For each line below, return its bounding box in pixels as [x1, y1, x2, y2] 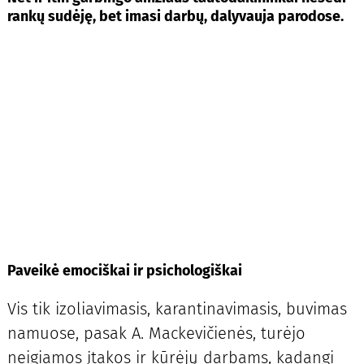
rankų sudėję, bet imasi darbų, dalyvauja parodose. [6, 7, 347, 25]
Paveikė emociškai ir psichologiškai [6, 262, 242, 280]
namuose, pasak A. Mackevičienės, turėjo [6, 323, 305, 344]
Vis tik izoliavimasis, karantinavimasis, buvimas [6, 299, 347, 319]
